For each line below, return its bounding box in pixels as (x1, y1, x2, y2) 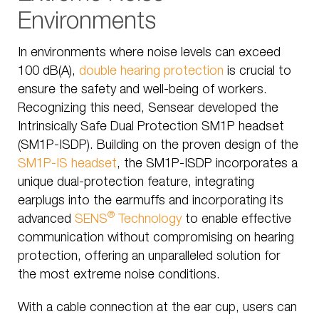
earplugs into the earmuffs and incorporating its (18, 195, 283, 207)
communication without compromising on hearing (18, 232, 294, 244)
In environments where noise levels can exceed (18, 47, 281, 59)
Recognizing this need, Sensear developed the (18, 103, 278, 115)
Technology (115, 214, 182, 226)
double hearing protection (79, 66, 224, 78)
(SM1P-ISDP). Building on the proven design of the (18, 140, 298, 152)
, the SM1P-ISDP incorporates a (117, 158, 298, 170)
